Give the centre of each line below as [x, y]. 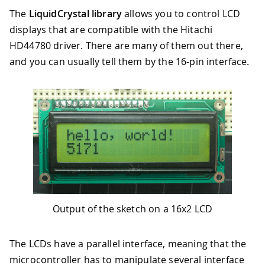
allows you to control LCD [181, 14]
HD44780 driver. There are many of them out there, [126, 46]
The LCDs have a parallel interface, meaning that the [128, 244]
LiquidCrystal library [75, 14]
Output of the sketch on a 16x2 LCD [132, 209]
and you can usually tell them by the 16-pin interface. [130, 62]
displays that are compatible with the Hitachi [111, 30]
